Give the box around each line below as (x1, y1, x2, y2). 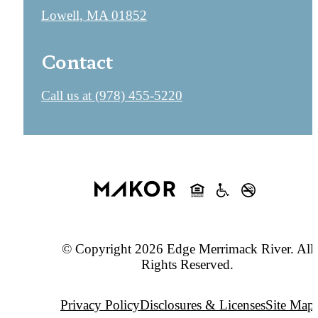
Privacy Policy (60, 297, 140, 313)
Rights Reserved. (141, 257, 234, 272)
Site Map (265, 297, 314, 313)
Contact (41, 48, 113, 75)
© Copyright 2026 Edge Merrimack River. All (61, 241, 314, 256)
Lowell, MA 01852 (41, 8, 147, 23)
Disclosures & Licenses (140, 297, 265, 313)
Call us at (41, 88, 92, 104)
